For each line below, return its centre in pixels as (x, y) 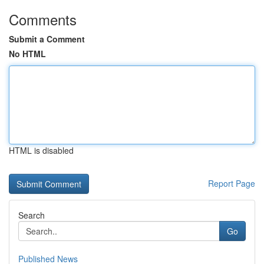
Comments (43, 19)
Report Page (232, 183)
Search (32, 215)
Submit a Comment (47, 39)
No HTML (27, 54)
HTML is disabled (41, 150)
